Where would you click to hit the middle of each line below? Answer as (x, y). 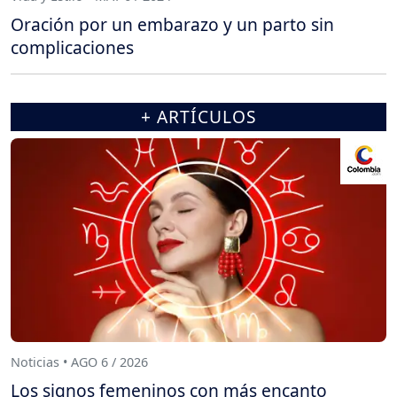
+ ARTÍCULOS (198, 116)
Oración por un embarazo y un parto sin (172, 24)
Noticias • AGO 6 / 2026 (79, 362)
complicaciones (72, 47)
